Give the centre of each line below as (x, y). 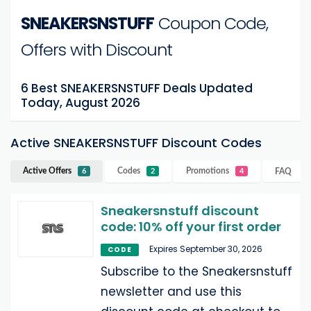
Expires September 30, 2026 (206, 249)
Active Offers (48, 171)
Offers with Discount (96, 50)
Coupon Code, (211, 24)
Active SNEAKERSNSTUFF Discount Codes (136, 142)
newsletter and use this (171, 291)
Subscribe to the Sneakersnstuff (196, 271)
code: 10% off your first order (191, 226)
